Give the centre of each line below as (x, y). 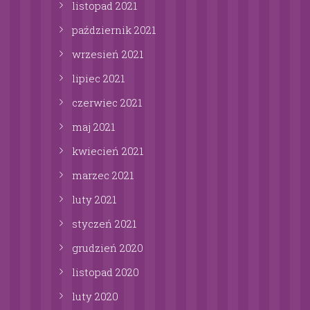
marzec (92, 175)
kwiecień (97, 151)
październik (103, 30)
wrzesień (97, 54)
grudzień (96, 248)
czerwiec (96, 103)
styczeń (93, 224)
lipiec (88, 79)
